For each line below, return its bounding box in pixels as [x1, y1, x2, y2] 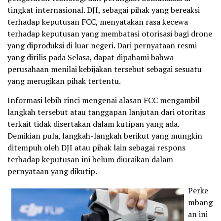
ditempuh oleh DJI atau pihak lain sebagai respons [7, 142, 185, 153]
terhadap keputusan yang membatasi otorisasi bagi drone [7, 28, 212, 39]
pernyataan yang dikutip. [7, 165, 97, 177]
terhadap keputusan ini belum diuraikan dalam [7, 153, 173, 165]
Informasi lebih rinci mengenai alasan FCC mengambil [7, 94, 200, 106]
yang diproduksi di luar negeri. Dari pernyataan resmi [7, 39, 197, 51]
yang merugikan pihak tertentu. [7, 75, 121, 86]
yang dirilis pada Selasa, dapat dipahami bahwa [7, 51, 174, 63]
